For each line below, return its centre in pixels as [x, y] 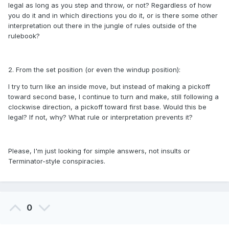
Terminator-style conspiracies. [57, 161]
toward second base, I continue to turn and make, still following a [113, 97]
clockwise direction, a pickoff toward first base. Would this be [107, 107]
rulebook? [25, 36]
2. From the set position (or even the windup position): [95, 70]
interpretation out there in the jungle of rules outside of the [102, 26]
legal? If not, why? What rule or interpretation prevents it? [100, 117]
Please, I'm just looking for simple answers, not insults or [99, 151]
